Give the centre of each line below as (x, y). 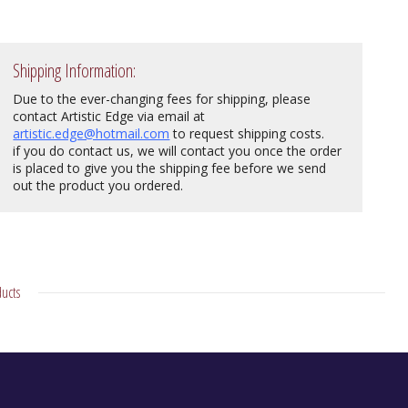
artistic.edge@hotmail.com (92, 133)
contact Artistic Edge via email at (109, 116)
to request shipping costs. (247, 133)
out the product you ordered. (98, 185)
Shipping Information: (75, 71)
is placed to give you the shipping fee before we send (170, 168)
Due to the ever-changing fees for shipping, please (162, 99)
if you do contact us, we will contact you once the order (178, 151)
